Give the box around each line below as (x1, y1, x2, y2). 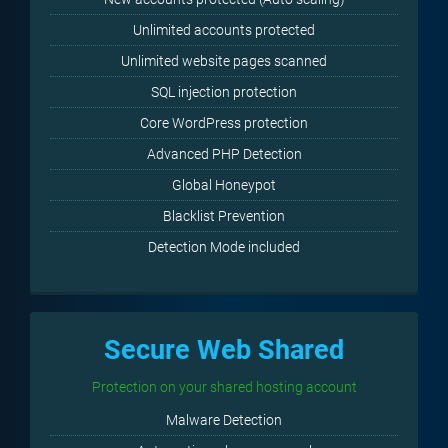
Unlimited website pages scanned (121, 53, 327, 69)
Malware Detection (166, 412, 282, 428)
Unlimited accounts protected (133, 22, 315, 38)
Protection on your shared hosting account (91, 379, 357, 395)
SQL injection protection (151, 84, 297, 100)
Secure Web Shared (104, 334, 344, 366)
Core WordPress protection (140, 115, 308, 131)
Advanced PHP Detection (146, 146, 302, 162)
